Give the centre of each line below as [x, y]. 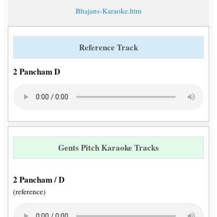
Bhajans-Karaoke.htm [108, 11]
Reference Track [108, 47]
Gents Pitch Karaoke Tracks [108, 148]
